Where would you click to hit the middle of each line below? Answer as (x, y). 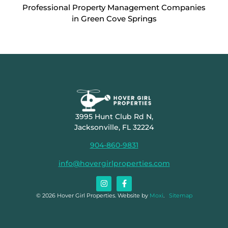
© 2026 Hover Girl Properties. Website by (93, 195)
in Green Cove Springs (114, 18)
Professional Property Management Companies (114, 7)
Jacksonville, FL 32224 (114, 127)
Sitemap (180, 195)
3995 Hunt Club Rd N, (114, 116)
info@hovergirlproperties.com (114, 163)
